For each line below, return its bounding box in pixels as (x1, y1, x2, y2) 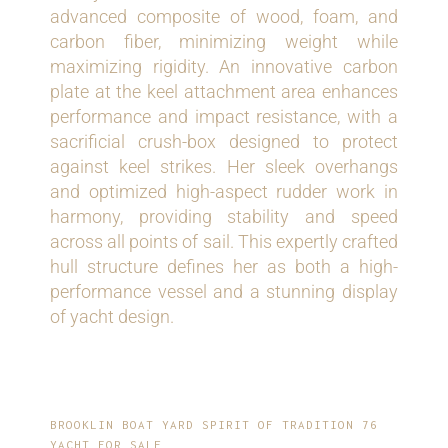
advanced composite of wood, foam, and (50, 6, 398, 28)
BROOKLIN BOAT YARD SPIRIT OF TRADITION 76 (50, 418, 379, 432)
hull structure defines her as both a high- (50, 256, 398, 278)
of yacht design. (50, 306, 175, 328)
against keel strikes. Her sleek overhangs (50, 156, 398, 178)
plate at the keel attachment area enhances (50, 81, 398, 103)
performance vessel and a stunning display (50, 281, 398, 303)
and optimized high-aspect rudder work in (50, 181, 398, 203)
